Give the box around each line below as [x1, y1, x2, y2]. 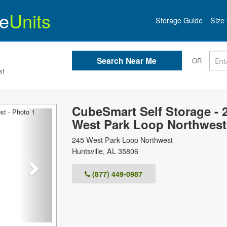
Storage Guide [156, 15, 203, 25]
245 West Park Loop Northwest [71, 135, 173, 145]
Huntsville [71, 146, 103, 156]
